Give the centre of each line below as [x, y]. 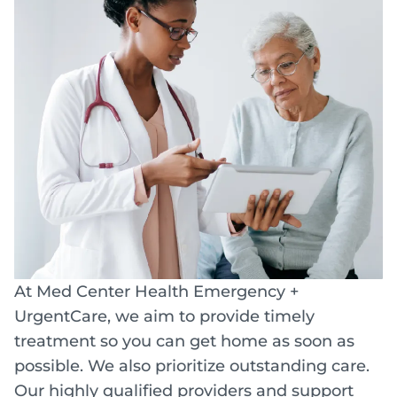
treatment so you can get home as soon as [184, 341]
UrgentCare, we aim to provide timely [164, 316]
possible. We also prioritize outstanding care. [192, 366]
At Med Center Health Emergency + [156, 291]
